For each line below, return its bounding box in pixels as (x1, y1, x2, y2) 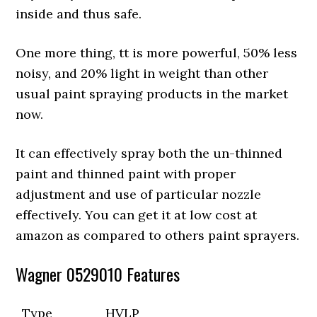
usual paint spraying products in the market (16, 86, 289, 103)
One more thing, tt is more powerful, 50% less (16, 45, 298, 62)
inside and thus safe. (16, 6, 142, 23)
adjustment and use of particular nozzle (16, 186, 262, 203)
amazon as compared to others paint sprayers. (16, 227, 300, 244)
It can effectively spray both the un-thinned (16, 145, 283, 162)
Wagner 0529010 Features (16, 261, 180, 287)
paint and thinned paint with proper (16, 166, 236, 183)
